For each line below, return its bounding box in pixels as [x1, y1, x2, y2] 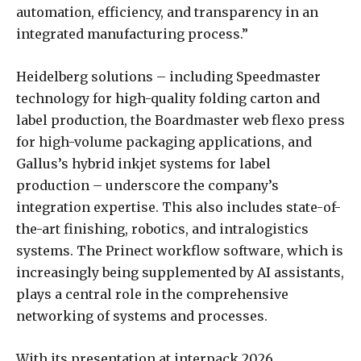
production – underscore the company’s [16, 177, 279, 194]
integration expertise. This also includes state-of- [16, 199, 341, 216]
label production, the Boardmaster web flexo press [16, 112, 345, 129]
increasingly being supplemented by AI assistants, [16, 264, 344, 281]
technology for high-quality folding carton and [16, 90, 320, 107]
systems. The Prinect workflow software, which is [16, 243, 343, 259]
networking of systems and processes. [16, 308, 268, 325]
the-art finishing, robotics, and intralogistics [16, 221, 309, 238]
